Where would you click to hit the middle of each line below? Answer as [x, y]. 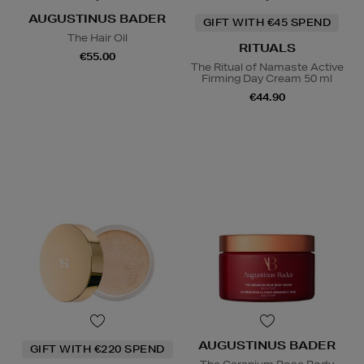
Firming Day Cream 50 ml [267, 78]
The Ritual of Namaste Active [267, 67]
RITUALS [267, 48]
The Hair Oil [97, 37]
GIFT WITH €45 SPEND [267, 22]
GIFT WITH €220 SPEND [97, 349]
